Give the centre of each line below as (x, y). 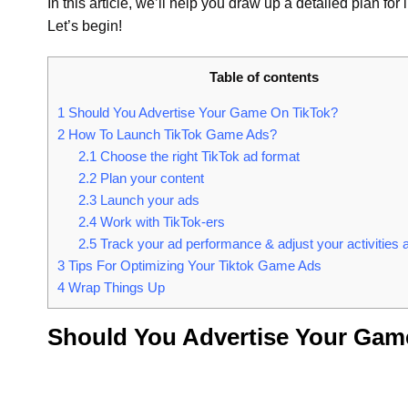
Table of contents (264, 76)
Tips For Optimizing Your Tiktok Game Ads (193, 266)
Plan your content (150, 178)
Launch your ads (148, 200)
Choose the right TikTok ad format (198, 157)
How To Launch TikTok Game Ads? (171, 135)
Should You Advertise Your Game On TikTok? (201, 113)
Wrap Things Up (115, 288)
